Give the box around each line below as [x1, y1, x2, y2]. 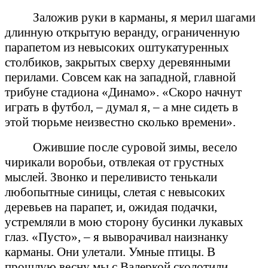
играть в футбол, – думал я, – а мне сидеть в [5, 99, 238, 114]
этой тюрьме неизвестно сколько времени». [5, 114, 236, 129]
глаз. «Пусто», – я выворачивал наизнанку [5, 229, 229, 244]
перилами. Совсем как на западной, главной [5, 69, 236, 84]
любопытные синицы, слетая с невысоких [5, 184, 226, 199]
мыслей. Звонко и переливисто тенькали [5, 169, 217, 184]
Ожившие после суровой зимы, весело [33, 139, 238, 154]
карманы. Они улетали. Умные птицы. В [5, 244, 215, 259]
